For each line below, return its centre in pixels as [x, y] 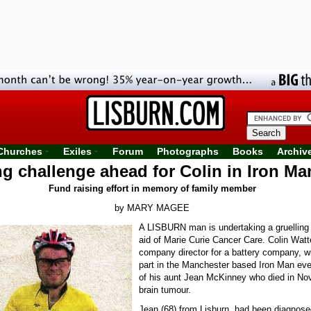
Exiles [77, 151]
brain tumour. [165, 290]
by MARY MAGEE [152, 208]
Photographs [188, 151]
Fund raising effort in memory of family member [152, 188]
